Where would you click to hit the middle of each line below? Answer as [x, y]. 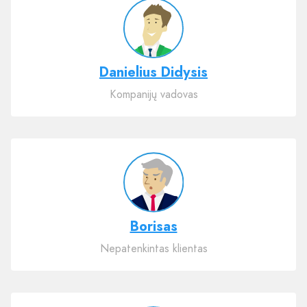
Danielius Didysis [153, 73]
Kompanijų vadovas [153, 95]
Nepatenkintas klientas [153, 249]
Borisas [153, 227]
